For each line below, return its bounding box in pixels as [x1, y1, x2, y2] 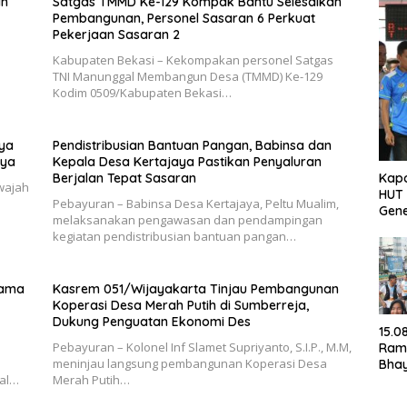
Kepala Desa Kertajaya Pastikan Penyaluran [52, 154, 322, 171]
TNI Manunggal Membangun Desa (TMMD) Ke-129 [52, 68, 323, 85]
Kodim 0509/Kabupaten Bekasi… [52, 84, 232, 102]
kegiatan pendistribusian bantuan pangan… [52, 228, 296, 245]
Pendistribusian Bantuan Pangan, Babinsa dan [52, 137, 332, 154]
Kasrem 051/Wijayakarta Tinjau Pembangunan [52, 281, 339, 298]
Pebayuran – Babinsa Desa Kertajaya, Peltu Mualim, [52, 195, 339, 213]
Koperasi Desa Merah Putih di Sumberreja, [52, 297, 309, 314]
